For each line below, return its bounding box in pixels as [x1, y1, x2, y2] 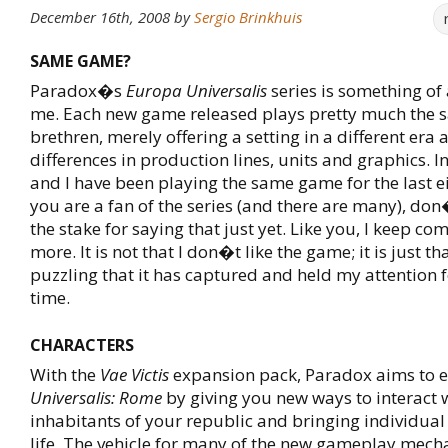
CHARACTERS [30, 334, 134, 356]
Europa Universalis [126, 79, 267, 102]
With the [30, 363, 100, 386]
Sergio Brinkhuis [194, 7, 302, 27]
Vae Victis [100, 363, 169, 386]
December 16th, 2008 [30, 7, 170, 27]
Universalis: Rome [30, 386, 162, 409]
